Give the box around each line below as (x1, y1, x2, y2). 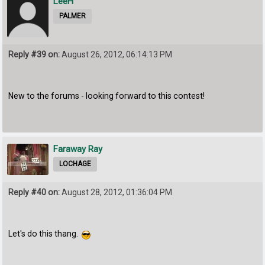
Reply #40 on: (8, 187, 60, 197)
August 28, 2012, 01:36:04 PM (60, 187, 173, 197)
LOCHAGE (59, 160, 92, 169)
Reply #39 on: (8, 50, 60, 60)
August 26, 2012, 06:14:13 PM (60, 50, 173, 60)
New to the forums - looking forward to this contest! (8, 91, 205, 101)
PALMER (59, 12, 86, 21)
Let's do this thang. (8, 229, 82, 239)
